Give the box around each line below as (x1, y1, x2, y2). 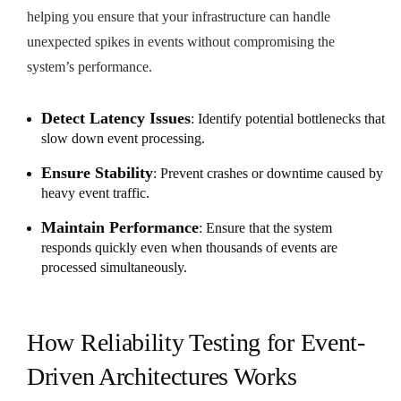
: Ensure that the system (199, 219, 332, 235)
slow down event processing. (41, 130, 205, 146)
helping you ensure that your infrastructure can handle (27, 8, 330, 24)
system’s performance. (27, 58, 152, 74)
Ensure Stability (41, 163, 153, 182)
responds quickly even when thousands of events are (41, 239, 337, 255)
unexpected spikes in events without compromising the (27, 33, 335, 49)
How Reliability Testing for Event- (27, 328, 365, 356)
